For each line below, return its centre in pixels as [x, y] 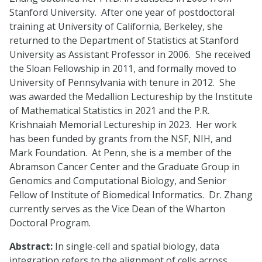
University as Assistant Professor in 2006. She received [130, 54]
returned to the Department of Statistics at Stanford [124, 40]
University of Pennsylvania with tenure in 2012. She [123, 82]
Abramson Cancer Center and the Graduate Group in [125, 167]
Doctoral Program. [50, 223]
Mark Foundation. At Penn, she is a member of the [120, 153]
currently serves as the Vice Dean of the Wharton [117, 209]
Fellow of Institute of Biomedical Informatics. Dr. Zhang [131, 195]
